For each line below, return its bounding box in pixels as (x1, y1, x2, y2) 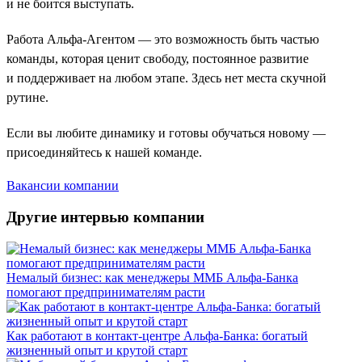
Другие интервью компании (6, 208, 204, 226)
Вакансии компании (6, 179, 119, 193)
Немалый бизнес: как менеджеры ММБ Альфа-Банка (6, 270, 298, 284)
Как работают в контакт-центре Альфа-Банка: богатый (6, 328, 308, 343)
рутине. (6, 90, 48, 105)
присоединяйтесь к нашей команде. (6, 145, 202, 160)
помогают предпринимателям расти (6, 284, 205, 299)
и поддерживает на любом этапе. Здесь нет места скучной (6, 71, 326, 86)
